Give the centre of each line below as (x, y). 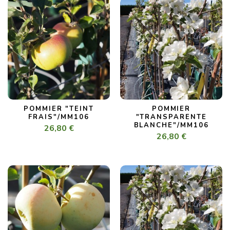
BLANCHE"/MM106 (171, 126)
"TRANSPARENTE (171, 117)
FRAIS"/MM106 (59, 117)
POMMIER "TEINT (59, 109)
